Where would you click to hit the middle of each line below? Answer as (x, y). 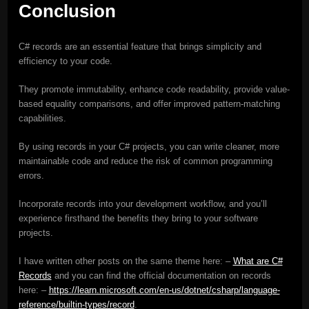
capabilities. (42, 118)
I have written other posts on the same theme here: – (126, 261)
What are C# (258, 261)
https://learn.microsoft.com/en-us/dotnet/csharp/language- (164, 290)
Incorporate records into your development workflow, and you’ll (142, 203)
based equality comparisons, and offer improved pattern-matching (149, 103)
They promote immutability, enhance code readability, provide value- (154, 89)
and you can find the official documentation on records (161, 275)
